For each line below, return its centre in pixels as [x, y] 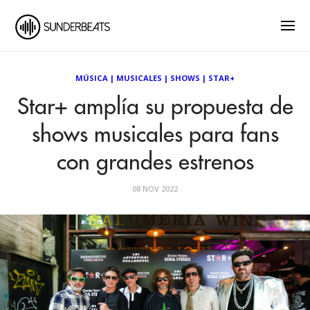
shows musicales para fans [155, 135]
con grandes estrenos [155, 163]
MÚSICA [92, 78]
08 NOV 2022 [155, 189]
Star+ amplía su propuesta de [155, 107]
